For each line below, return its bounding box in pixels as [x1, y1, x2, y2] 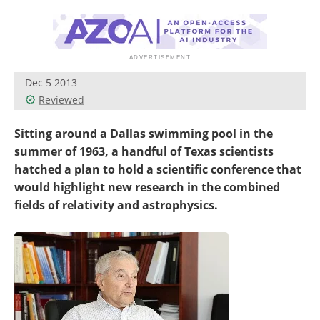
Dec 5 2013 [25, 76, 77, 89]
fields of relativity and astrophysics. [14, 197, 218, 213]
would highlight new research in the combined [14, 179, 280, 195]
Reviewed [39, 93, 84, 106]
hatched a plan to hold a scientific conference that [14, 161, 301, 177]
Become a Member [17, 2, 130, 19]
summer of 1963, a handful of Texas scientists [14, 144, 274, 159]
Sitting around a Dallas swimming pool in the [14, 126, 273, 141]
